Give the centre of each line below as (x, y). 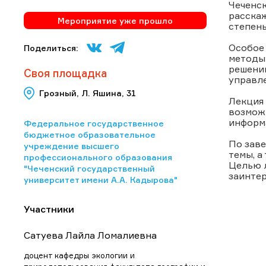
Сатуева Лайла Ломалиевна (90, 235)
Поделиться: (51, 47)
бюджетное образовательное (90, 134)
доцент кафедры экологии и (79, 255)
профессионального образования (98, 157)
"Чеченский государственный (89, 168)
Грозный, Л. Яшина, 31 (88, 93)
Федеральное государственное (94, 123)
